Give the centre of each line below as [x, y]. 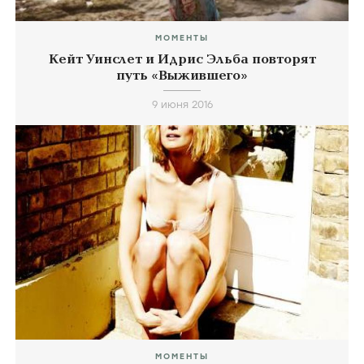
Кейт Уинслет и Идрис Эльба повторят [182, 59]
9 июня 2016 [182, 104]
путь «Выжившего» [182, 75]
